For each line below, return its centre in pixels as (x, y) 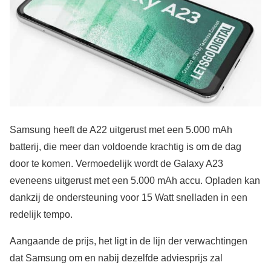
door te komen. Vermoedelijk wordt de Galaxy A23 (116, 163)
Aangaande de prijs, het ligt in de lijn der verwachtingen (129, 241)
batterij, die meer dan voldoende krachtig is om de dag (126, 146)
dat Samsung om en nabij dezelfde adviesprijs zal (116, 258)
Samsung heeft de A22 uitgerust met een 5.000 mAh (121, 129)
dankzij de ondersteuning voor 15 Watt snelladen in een (129, 197)
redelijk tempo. (41, 214)
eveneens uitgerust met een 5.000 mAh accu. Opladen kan (135, 180)
